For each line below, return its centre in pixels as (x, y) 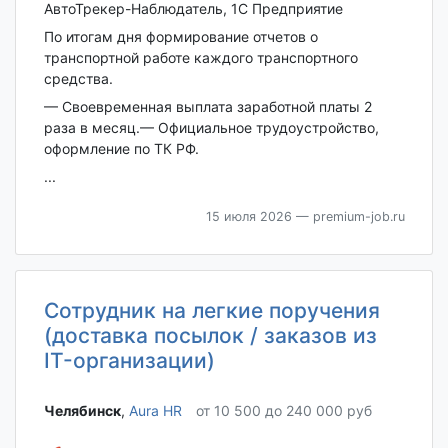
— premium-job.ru (348, 217)
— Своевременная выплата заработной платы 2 (207, 107)
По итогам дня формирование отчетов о (180, 37)
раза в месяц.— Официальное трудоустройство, (211, 128)
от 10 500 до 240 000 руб (283, 410)
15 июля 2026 (248, 217)
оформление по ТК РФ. (121, 149)
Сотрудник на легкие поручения (211, 311)
